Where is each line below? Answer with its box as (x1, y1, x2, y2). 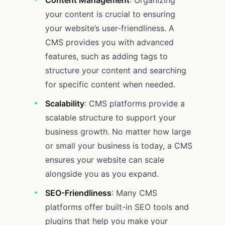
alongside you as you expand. (45, 168, 159, 179)
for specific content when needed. (45, 79, 175, 89)
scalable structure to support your (45, 112, 176, 123)
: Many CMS (111, 187, 157, 198)
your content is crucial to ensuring (45, 9, 175, 19)
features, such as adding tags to (45, 51, 168, 61)
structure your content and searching (45, 65, 186, 75)
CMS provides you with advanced (45, 37, 174, 47)
